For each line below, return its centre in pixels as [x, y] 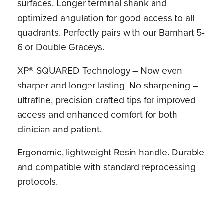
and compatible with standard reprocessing [107, 167]
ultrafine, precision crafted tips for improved [107, 100]
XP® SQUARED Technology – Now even [100, 70]
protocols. [38, 182]
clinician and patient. [60, 129]
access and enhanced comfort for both [98, 114]
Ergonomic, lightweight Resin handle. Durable [111, 153]
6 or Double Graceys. [61, 47]
